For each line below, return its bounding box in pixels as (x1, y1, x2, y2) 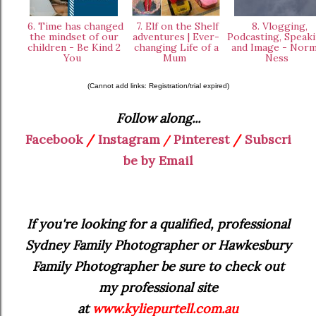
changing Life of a (133, 40, 219, 54)
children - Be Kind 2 (27, 40, 121, 54)
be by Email (123, 152, 193, 169)
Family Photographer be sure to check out (32, 257, 284, 274)
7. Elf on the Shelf (133, 19, 219, 32)
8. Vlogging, (249, 19, 308, 32)
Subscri (244, 130, 291, 147)
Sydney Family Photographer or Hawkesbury (25, 236, 291, 253)
